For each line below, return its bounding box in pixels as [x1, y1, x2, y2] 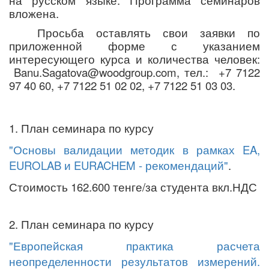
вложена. [9, 5, 59, 21]
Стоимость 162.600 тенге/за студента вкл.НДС [9, 179, 257, 195]
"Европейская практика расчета [9, 238, 260, 253]
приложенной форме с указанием [9, 38, 260, 53]
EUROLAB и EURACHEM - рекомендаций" [9, 157, 228, 173]
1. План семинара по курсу [9, 120, 157, 136]
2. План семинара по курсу [9, 216, 154, 232]
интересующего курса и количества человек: [9, 51, 260, 67]
